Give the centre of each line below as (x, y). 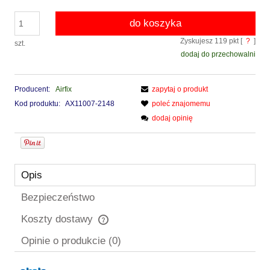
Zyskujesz (197, 41)
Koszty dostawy (58, 219)
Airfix (64, 89)
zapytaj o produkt (180, 89)
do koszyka (155, 24)
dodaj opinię (172, 118)
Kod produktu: (37, 104)
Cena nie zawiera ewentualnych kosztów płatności (114, 227)
